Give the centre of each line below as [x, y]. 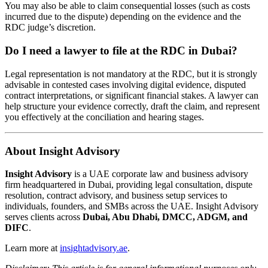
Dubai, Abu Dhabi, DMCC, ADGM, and [165, 217]
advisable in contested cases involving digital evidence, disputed [125, 84]
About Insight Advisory [63, 151]
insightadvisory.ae [94, 248]
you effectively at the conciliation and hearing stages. [104, 117]
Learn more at [32, 248]
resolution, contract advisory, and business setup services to [116, 196]
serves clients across [44, 217]
